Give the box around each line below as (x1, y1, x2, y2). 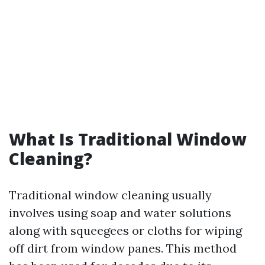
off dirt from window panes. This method (9, 241, 237, 256)
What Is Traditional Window (9, 128, 246, 150)
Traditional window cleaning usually (9, 188, 212, 202)
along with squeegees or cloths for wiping (9, 223, 242, 238)
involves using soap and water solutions (9, 205, 231, 220)
